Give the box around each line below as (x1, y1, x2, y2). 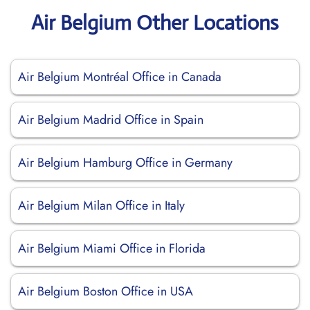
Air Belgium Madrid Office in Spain (18, 111, 203, 129)
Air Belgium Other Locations (31, 10, 279, 35)
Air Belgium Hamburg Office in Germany (18, 154, 232, 172)
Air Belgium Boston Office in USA (18, 282, 193, 300)
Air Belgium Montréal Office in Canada (18, 68, 221, 86)
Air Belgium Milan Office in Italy (18, 197, 185, 215)
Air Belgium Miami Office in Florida (18, 239, 206, 257)
